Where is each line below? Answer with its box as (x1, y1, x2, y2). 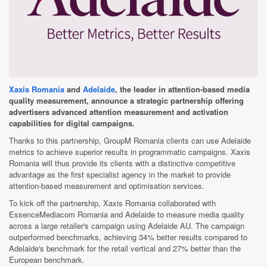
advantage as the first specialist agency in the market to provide (9, 168, 231, 180)
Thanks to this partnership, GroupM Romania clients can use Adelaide (9, 134, 251, 146)
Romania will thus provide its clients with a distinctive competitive (9, 157, 235, 169)
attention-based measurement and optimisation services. (9, 179, 204, 191)
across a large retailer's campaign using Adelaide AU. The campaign (9, 219, 244, 231)
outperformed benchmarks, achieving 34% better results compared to (9, 231, 247, 243)
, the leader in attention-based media (115, 83, 250, 95)
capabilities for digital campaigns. (9, 117, 137, 129)
